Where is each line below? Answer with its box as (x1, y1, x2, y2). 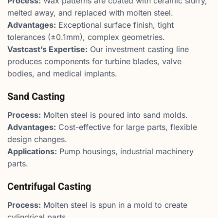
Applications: (7, 146, 57, 156)
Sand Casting (7, 89, 65, 104)
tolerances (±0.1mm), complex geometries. (7, 32, 165, 42)
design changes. (7, 134, 67, 144)
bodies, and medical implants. (7, 68, 117, 78)
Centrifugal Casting (7, 179, 91, 194)
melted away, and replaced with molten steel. (7, 7, 173, 18)
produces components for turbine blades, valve (7, 56, 182, 66)
